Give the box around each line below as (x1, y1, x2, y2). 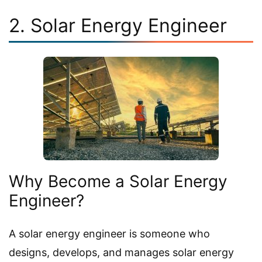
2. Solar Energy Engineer (9, 14, 227, 37)
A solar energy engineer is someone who (9, 227, 210, 240)
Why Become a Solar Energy (9, 171, 227, 192)
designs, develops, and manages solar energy (9, 246, 234, 259)
